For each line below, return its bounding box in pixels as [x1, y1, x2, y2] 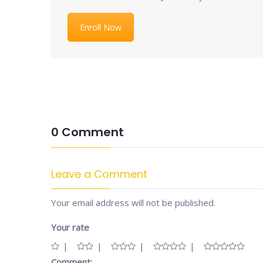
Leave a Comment [51, 167, 147, 182]
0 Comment [51, 124, 124, 141]
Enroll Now [80, 22, 122, 33]
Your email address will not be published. [51, 197, 215, 209]
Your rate [51, 221, 89, 234]
